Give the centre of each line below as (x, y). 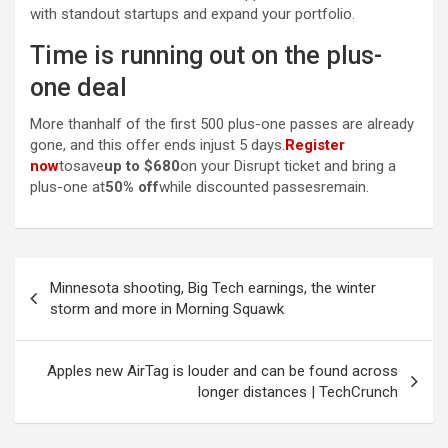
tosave (81, 166)
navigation (72, 305)
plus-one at (67, 187)
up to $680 (142, 166)
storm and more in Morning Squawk (167, 309)
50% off (132, 187)
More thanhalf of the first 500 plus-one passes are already (222, 124)
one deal (78, 88)
